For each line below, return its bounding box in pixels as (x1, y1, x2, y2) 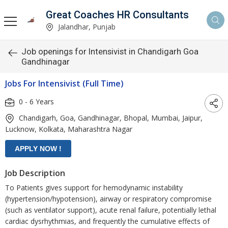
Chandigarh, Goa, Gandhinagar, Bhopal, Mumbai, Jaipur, (17, 113, 203, 123)
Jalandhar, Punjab (56, 21, 116, 32)
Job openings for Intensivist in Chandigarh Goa (21, 46, 198, 56)
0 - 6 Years (17, 96, 54, 106)
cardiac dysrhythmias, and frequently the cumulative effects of (5, 216, 210, 226)
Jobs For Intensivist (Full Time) (5, 78, 124, 89)
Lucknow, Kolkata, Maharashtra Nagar (5, 124, 132, 134)
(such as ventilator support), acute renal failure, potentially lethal (5, 205, 216, 215)
